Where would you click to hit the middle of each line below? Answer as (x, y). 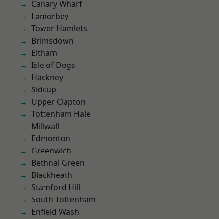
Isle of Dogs (53, 65)
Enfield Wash (55, 212)
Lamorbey (50, 16)
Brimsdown (53, 41)
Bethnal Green (58, 163)
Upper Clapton (58, 102)
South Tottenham (64, 199)
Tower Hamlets (59, 28)
